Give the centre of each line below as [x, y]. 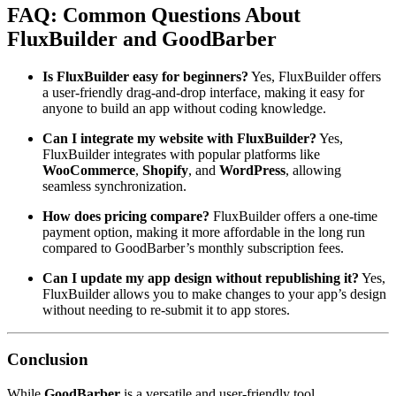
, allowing [313, 170]
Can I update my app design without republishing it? [201, 278]
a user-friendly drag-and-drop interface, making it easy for [203, 92]
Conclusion [48, 360]
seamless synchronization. [114, 186]
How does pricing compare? [126, 216]
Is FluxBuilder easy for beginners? [145, 76]
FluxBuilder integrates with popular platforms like [181, 154]
